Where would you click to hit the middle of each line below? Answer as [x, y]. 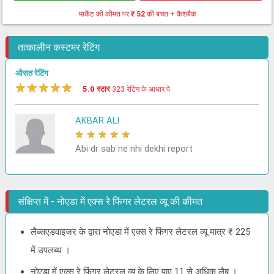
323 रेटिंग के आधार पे [141, 89]
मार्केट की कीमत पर [105, 14]
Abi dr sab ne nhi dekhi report [134, 149]
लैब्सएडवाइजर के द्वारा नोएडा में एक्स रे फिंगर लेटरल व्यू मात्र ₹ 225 [141, 232]
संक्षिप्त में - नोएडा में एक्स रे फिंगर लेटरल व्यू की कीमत [110, 202]
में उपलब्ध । [51, 250]
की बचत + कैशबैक [171, 14]
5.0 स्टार [98, 89]
